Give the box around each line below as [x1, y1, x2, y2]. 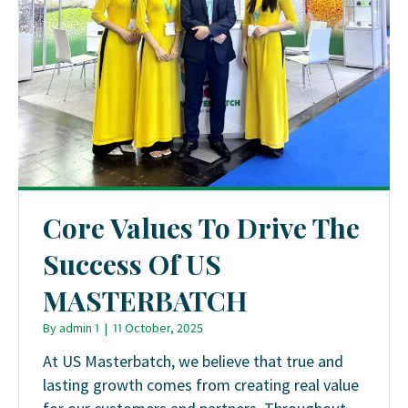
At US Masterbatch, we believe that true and [43, 350, 343, 372]
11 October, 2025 [113, 320, 203, 337]
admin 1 [59, 320, 99, 337]
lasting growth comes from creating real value [43, 373, 359, 395]
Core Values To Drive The [43, 209, 360, 247]
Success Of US [43, 246, 221, 283]
